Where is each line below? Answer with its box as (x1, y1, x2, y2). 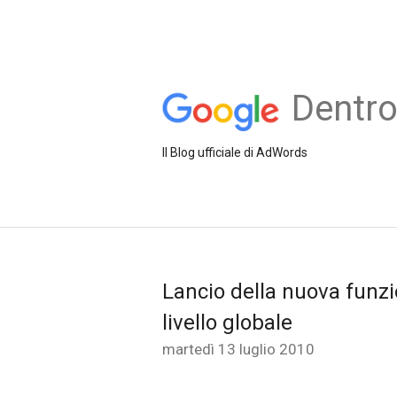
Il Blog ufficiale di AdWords (162, 144, 307, 160)
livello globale (162, 310, 292, 335)
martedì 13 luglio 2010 (162, 340, 315, 358)
